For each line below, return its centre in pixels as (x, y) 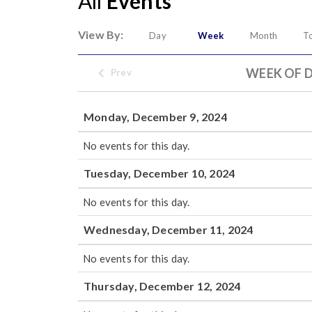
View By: (101, 34)
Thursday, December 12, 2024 (162, 286)
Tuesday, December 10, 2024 (159, 173)
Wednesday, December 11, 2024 (169, 229)
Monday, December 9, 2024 (155, 117)
